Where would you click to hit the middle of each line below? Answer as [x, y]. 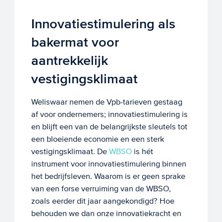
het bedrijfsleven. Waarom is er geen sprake [108, 176]
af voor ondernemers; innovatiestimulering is [109, 114]
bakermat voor [75, 42]
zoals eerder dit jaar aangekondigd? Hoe [103, 201]
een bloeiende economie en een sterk [97, 139]
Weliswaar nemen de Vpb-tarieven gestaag [107, 102]
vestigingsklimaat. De [70, 152]
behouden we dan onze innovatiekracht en [106, 214]
